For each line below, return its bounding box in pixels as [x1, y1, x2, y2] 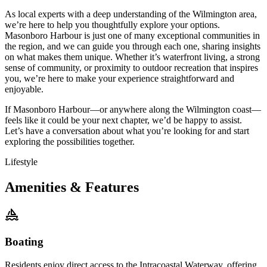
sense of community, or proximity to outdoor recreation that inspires [5, 63, 258, 73]
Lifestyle [5, 157, 38, 167]
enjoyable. [5, 84, 44, 95]
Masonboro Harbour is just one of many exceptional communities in [5, 30, 260, 41]
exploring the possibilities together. [5, 136, 135, 147]
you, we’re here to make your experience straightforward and [5, 73, 234, 84]
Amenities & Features [5, 179, 139, 195]
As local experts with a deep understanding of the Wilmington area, [5, 9, 257, 20]
